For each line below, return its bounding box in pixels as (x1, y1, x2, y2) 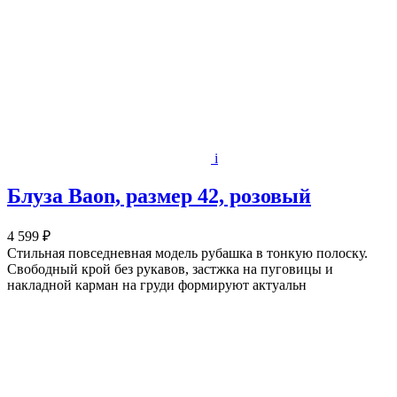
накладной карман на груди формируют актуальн (7, 276, 307, 292)
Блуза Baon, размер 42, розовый (7, 183, 311, 207)
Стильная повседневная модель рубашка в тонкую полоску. (7, 245, 368, 261)
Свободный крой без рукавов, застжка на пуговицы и (7, 261, 333, 276)
